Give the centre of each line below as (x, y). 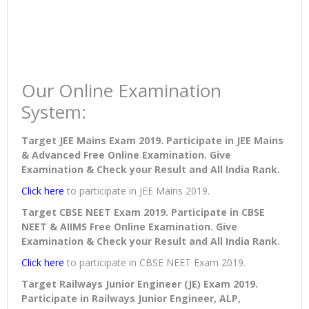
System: (54, 112)
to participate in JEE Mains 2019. (137, 191)
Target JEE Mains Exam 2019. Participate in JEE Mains (152, 141)
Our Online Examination (121, 91)
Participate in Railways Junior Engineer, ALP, (131, 299)
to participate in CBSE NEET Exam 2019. (155, 263)
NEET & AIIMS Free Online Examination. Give (129, 227)
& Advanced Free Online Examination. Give (126, 155)
